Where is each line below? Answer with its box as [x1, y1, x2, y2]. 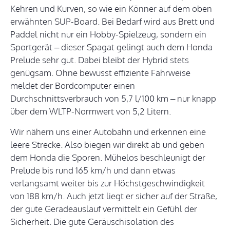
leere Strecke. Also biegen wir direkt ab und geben [10, 139, 204, 150]
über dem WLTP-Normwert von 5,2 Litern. [10, 106, 171, 117]
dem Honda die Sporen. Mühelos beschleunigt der [10, 152, 205, 163]
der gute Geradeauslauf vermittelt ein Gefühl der [10, 203, 197, 215]
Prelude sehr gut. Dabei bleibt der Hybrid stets [10, 54, 189, 66]
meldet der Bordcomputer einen [10, 80, 135, 91]
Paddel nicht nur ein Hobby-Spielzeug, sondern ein [10, 29, 206, 40]
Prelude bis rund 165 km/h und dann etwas [10, 165, 176, 176]
